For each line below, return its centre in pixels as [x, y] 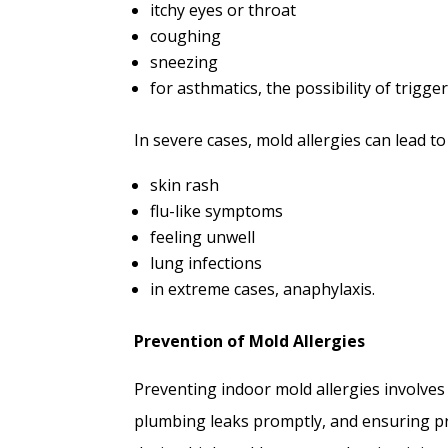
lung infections [206, 263]
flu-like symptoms [217, 211]
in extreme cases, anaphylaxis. [263, 289]
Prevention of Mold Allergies [250, 341]
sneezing [184, 62]
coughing [186, 36]
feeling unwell [203, 237]
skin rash [185, 185]
